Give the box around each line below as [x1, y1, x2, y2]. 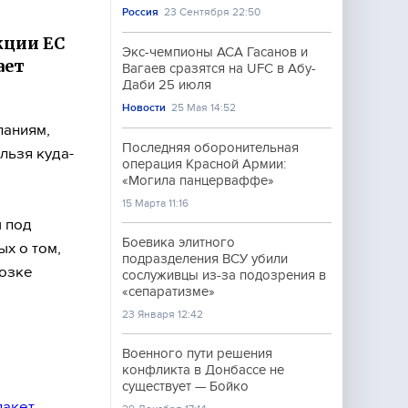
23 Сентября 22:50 [164, 5, 261, 18]
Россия [122, 5, 158, 18]
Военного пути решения [122, 346, 272, 361]
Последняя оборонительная [122, 140, 299, 155]
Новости [122, 101, 166, 114]
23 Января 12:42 [122, 308, 203, 321]
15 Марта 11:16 [122, 197, 189, 209]
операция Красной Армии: [122, 157, 286, 171]
